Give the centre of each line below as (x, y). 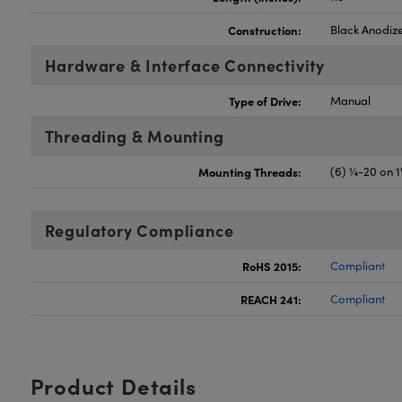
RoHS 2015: (272, 266)
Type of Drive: (266, 100)
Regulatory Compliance (139, 230)
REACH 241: (271, 299)
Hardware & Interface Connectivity (184, 65)
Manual (351, 100)
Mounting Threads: (250, 171)
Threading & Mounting (134, 136)
